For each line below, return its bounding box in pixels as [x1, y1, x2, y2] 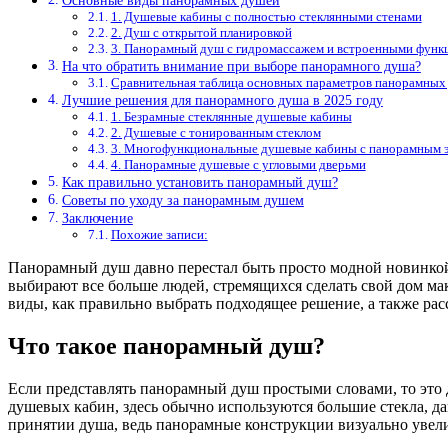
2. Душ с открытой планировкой [110, 25, 292, 41]
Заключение [61, 210, 133, 227]
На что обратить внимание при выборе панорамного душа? [61, 58, 421, 75]
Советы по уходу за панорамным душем [61, 192, 304, 209]
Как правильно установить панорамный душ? [61, 174, 338, 191]
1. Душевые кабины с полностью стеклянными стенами [110, 9, 422, 25]
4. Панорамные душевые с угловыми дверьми [110, 157, 366, 173]
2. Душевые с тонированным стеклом [110, 125, 321, 141]
